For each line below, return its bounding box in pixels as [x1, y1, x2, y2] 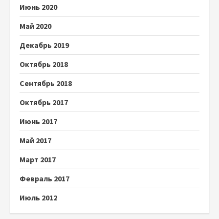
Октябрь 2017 [20, 97, 68, 107]
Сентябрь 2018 [20, 78, 72, 88]
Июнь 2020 [20, 2, 57, 12]
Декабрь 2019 [20, 40, 69, 50]
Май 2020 [20, 21, 51, 31]
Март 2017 [20, 154, 56, 164]
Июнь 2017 [20, 116, 57, 126]
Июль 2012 [20, 193, 57, 202]
